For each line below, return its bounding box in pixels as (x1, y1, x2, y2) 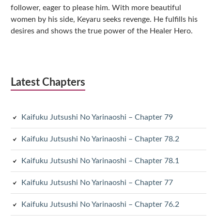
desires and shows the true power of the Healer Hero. (11, 27, 193, 35)
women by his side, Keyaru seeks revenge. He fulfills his (11, 15, 198, 24)
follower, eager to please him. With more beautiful (11, 4, 182, 12)
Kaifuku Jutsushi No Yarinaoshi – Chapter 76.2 (21, 201, 180, 209)
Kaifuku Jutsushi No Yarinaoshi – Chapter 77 (21, 179, 173, 187)
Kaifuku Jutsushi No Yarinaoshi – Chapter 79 (21, 113, 173, 122)
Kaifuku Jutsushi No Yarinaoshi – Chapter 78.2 (21, 135, 180, 143)
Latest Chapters (11, 77, 86, 88)
